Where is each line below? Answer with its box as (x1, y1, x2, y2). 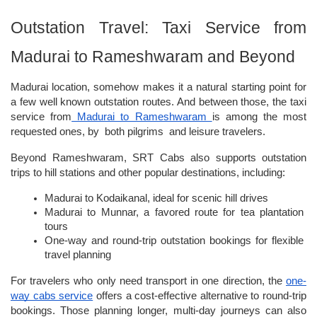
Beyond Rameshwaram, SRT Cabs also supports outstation (11, 152, 306, 163)
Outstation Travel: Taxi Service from (11, 18, 306, 37)
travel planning (45, 249, 111, 260)
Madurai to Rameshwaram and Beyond (11, 47, 295, 66)
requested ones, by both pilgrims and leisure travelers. (11, 126, 268, 137)
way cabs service (11, 290, 93, 301)
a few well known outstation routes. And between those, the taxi (11, 96, 306, 108)
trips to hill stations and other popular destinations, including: (11, 167, 285, 178)
